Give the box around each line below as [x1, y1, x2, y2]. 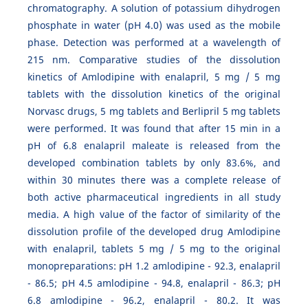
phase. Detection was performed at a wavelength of [27, 36, 281, 49]
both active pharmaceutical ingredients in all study [27, 190, 281, 204]
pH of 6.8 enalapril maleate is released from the [27, 139, 281, 153]
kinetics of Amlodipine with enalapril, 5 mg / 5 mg [27, 70, 281, 84]
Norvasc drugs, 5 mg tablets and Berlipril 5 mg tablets [27, 104, 281, 118]
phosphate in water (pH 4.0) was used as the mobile [27, 19, 281, 32]
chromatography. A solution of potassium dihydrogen [27, 1, 281, 15]
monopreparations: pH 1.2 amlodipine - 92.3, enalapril [27, 259, 281, 273]
